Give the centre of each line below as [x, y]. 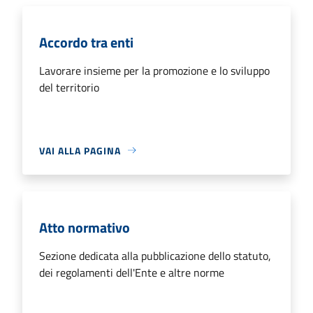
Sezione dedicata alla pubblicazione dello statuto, [155, 255]
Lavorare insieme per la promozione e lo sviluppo [154, 70]
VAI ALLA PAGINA [80, 150]
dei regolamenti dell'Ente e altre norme [132, 272]
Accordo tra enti [86, 42]
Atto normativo [85, 227]
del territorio [69, 87]
